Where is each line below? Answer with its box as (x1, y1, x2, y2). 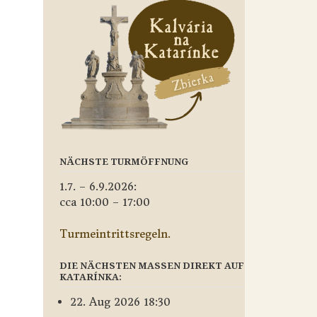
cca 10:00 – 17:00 (59, 195, 150, 209)
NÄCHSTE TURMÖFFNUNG (59, 155, 188, 168)
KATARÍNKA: (59, 270, 122, 283)
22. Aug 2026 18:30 (69, 294, 171, 309)
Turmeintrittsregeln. (59, 226, 171, 241)
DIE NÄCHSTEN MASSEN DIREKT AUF (59, 258, 244, 272)
